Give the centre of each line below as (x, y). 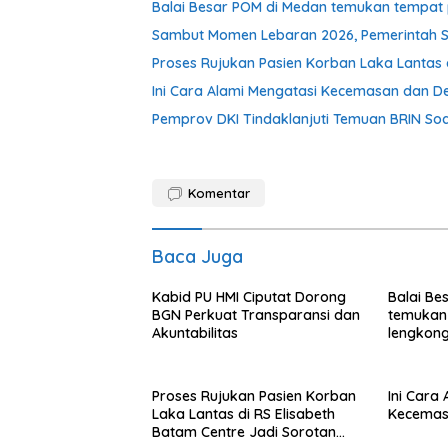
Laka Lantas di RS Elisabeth (243, 414)
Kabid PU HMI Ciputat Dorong (249, 297)
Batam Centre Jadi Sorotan (244, 432)
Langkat (415, 351)
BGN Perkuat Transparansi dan (256, 315)
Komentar (219, 193)
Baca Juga (197, 257)
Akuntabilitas (195, 333)
